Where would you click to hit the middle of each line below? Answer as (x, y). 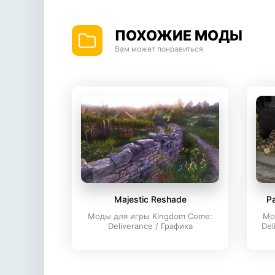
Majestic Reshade (150, 199)
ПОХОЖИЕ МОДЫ (179, 36)
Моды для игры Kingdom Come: (150, 216)
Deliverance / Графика (150, 226)
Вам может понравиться (159, 49)
